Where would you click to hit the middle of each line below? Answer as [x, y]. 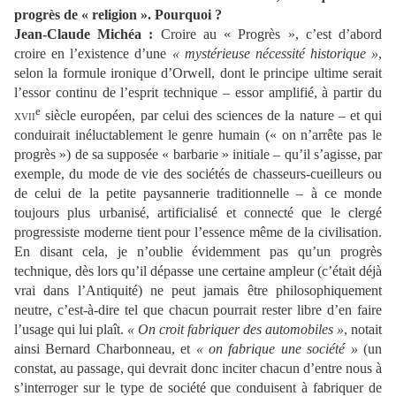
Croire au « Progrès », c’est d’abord [271, 34]
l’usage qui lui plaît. [71, 329]
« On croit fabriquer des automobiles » [236, 329]
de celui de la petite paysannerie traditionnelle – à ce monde [198, 193]
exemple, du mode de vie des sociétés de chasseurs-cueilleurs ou [198, 173]
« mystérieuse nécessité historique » [275, 54]
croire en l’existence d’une [93, 54]
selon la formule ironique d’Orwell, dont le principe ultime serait [198, 73]
